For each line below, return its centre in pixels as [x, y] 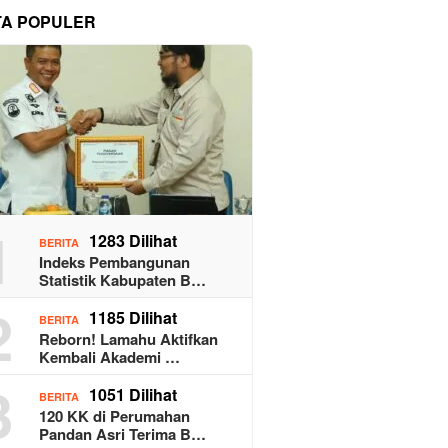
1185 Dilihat [133, 317]
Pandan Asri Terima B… [123, 433]
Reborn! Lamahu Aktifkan [129, 338]
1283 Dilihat [133, 240]
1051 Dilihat [133, 394]
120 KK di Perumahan [115, 415]
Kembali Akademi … [110, 356]
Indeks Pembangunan [115, 261]
